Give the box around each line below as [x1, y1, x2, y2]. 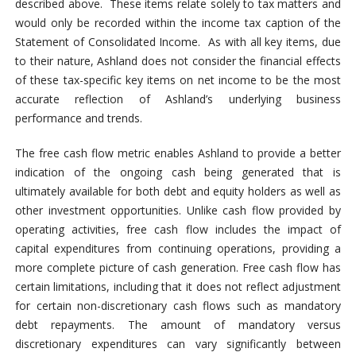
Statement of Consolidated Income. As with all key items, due [14, 33, 342, 49]
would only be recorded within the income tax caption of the [14, 14, 342, 30]
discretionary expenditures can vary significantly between [14, 335, 342, 351]
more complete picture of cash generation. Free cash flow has [14, 259, 342, 275]
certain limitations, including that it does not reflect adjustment [14, 278, 342, 294]
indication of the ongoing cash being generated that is [14, 164, 342, 180]
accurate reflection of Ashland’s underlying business [14, 91, 342, 106]
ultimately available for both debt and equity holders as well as [14, 183, 342, 199]
